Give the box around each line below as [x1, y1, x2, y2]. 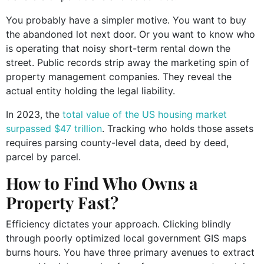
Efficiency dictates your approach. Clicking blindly [6, 217, 231, 230]
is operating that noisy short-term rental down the [6, 42, 230, 54]
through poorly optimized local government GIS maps [6, 232, 246, 244]
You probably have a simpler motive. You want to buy [6, 14, 246, 26]
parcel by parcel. [6, 150, 81, 163]
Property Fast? [6, 191, 118, 213]
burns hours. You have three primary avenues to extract [6, 246, 255, 258]
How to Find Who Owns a [6, 171, 198, 194]
